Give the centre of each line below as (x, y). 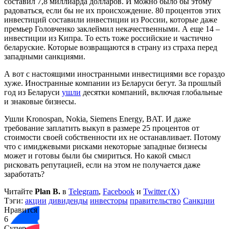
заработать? (24, 174)
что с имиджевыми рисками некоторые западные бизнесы (106, 146)
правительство (155, 200)
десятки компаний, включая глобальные (152, 92)
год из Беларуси (33, 92)
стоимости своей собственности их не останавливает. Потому (112, 137)
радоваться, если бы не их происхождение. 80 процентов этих (112, 10)
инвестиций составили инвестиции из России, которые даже (111, 19)
